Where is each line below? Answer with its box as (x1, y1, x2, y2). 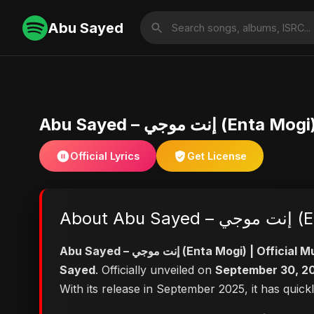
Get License (187, 150, 247, 162)
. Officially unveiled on (95, 263, 215, 277)
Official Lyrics (70, 150, 139, 162)
